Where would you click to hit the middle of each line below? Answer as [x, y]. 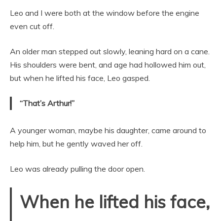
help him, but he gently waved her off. [76, 144]
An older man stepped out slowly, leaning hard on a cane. [110, 51]
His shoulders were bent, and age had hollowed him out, [108, 65]
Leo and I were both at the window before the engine [105, 13]
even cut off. [32, 26]
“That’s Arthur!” [47, 103]
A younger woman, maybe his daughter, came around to [108, 130]
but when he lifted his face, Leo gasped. [80, 78]
